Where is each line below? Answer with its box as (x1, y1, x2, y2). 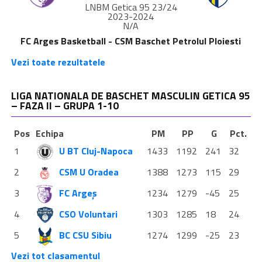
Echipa (35, 126, 64, 140)
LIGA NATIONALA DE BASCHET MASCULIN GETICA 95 (11, 87, 250, 104)
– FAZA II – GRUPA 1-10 (11, 97, 119, 113)
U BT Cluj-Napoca (58, 143, 133, 158)
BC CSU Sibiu (58, 227, 112, 242)
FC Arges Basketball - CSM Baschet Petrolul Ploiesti (20, 33, 242, 48)
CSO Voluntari (58, 206, 118, 221)
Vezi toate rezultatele (11, 54, 105, 69)
